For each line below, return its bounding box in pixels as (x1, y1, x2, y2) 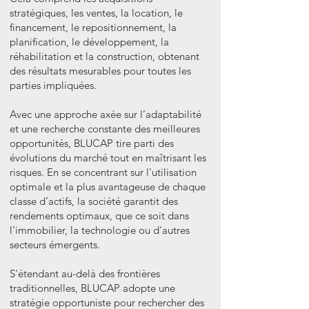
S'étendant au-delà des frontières (10, 267, 160, 280)
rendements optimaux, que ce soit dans (10, 209, 189, 222)
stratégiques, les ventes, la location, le (10, 6, 183, 19)
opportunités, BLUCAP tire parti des (10, 137, 174, 150)
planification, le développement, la (10, 35, 169, 48)
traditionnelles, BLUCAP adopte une (10, 281, 175, 295)
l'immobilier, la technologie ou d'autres (10, 223, 190, 237)
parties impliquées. (10, 79, 97, 92)
